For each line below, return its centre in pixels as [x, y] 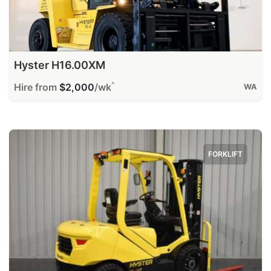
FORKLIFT [225, 154]
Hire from [37, 87]
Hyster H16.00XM [60, 65]
